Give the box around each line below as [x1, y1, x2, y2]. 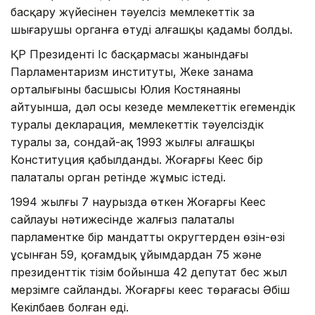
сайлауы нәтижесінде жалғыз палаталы [11, 212, 234, 227]
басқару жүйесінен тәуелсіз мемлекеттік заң [11, 5, 255, 20]
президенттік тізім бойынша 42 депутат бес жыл [11, 265, 287, 280]
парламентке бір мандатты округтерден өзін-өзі [11, 230, 285, 245]
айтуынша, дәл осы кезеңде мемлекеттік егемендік [11, 100, 295, 115]
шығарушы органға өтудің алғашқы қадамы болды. [11, 22, 292, 37]
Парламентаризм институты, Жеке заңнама [11, 65, 253, 79]
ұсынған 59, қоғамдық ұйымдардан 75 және [11, 247, 262, 262]
